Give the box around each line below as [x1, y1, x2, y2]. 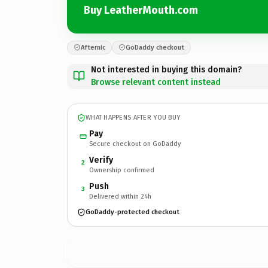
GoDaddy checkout [126, 43, 184, 51]
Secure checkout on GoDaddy [89, 139, 181, 148]
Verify [89, 154, 113, 165]
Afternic [81, 43, 105, 51]
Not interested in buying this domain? [91, 64, 242, 75]
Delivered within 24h [89, 192, 151, 200]
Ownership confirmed [89, 166, 154, 174]
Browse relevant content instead [91, 77, 221, 87]
